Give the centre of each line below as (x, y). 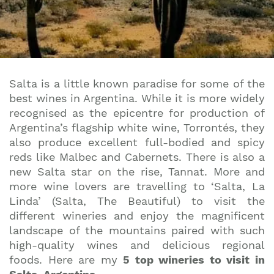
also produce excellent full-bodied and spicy (137, 142)
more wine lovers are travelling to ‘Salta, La (137, 186)
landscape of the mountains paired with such (137, 230)
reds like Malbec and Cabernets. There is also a (137, 157)
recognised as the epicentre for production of (137, 113)
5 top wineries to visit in (194, 260)
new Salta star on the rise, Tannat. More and (137, 172)
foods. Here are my (66, 260)
